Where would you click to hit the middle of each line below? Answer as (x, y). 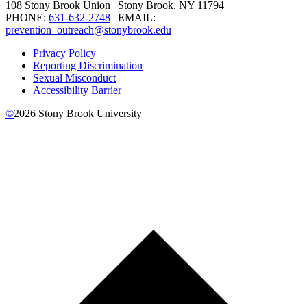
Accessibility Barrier (77, 90)
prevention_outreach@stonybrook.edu (88, 30)
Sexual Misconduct (74, 78)
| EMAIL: (133, 18)
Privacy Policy (64, 53)
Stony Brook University (89, 114)
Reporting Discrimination (88, 66)
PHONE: (27, 18)
